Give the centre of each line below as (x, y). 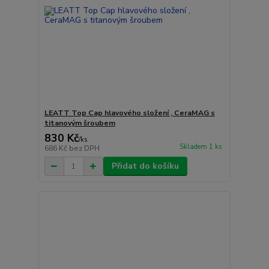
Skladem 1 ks (201, 147)
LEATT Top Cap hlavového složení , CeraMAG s (129, 113)
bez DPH (84, 149)
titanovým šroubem (80, 123)
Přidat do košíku (145, 166)
